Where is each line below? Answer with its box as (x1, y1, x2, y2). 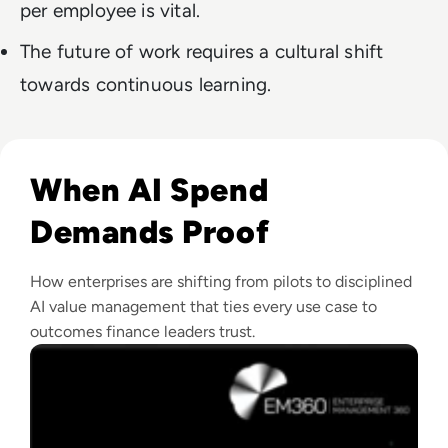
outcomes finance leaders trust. (30, 322, 255, 341)
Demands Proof (30, 213, 270, 251)
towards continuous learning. (20, 73, 272, 96)
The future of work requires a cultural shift (20, 40, 384, 63)
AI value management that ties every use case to (30, 297, 377, 316)
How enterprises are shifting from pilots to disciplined (30, 272, 412, 291)
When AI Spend (30, 171, 269, 209)
